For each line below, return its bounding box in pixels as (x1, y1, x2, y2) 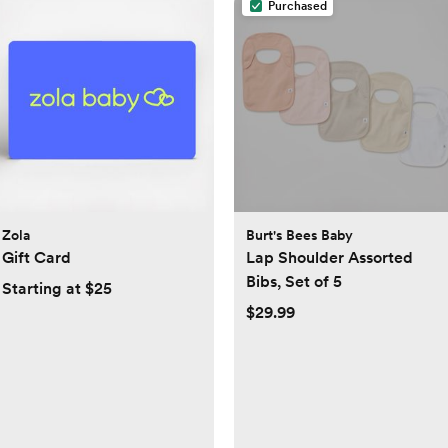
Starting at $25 (2, 279, 112, 299)
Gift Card (2, 248, 71, 268)
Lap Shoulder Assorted (246, 248, 413, 268)
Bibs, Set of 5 (246, 272, 342, 292)
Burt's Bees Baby (246, 227, 353, 244)
